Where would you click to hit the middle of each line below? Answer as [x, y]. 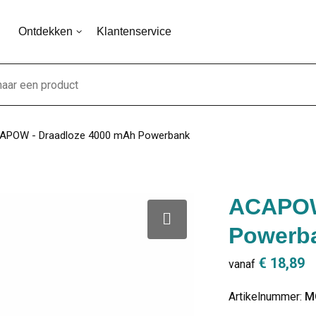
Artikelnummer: [266, 297]
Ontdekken [45, 31]
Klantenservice [134, 31]
